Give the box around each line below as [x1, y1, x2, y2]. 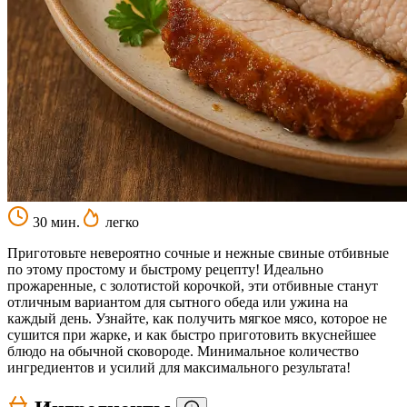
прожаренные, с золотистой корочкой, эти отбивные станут [7, 277, 378, 293]
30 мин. [29, 213, 80, 230]
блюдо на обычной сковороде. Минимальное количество [7, 342, 359, 359]
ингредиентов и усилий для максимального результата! [7, 359, 351, 375]
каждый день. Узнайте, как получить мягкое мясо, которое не [7, 310, 387, 326]
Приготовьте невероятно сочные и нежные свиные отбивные [7, 244, 389, 261]
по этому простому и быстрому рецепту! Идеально [7, 261, 323, 277]
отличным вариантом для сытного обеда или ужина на [7, 293, 348, 310]
